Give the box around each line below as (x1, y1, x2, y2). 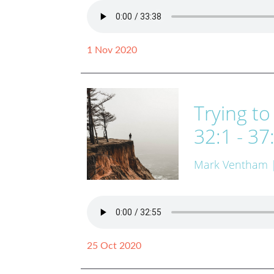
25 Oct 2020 (87, 240, 141, 251)
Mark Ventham (194, 157, 268, 172)
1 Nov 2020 (87, 45, 137, 55)
